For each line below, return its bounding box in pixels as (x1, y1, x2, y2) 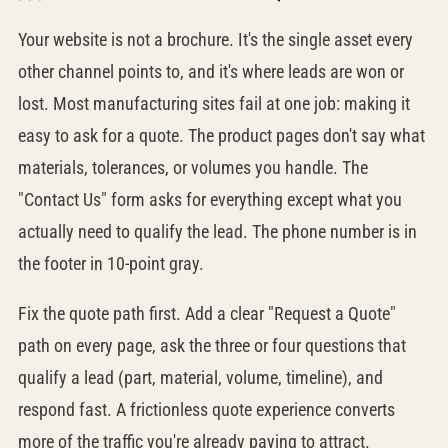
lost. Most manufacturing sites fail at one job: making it (17, 93, 410, 114)
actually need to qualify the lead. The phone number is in (17, 221, 417, 242)
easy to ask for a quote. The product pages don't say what (17, 125, 425, 146)
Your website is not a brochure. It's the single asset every (17, 29, 413, 50)
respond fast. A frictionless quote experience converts (17, 399, 395, 420)
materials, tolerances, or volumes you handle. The (17, 157, 368, 178)
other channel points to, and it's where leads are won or (17, 61, 404, 82)
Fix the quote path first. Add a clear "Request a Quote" (17, 303, 396, 324)
